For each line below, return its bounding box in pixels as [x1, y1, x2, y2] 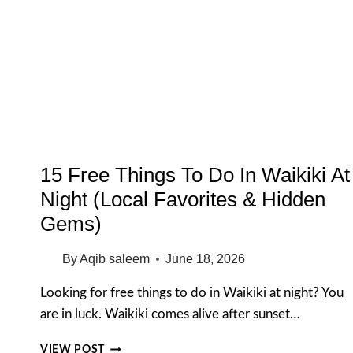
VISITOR [104, 45, 150, 57]
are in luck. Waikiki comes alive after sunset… [40, 307, 300, 321]
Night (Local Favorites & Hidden [40, 188, 325, 212]
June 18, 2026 [165, 252, 246, 266]
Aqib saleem [80, 252, 150, 266]
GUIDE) [104, 61, 145, 73]
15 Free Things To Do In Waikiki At [40, 163, 350, 188]
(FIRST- [104, 12, 143, 24]
